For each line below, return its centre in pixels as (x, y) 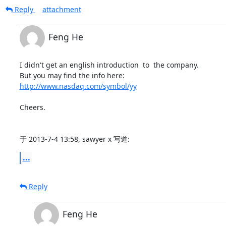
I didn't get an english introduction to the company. (109, 65)
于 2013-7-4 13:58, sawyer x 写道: (74, 139)
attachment (62, 9)
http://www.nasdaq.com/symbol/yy (78, 86)
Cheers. (32, 107)
